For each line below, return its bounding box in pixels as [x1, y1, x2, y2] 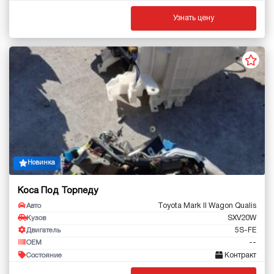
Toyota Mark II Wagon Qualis [158, 202, 256, 209]
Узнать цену [173, 14, 214, 21]
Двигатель [26, 228, 61, 234]
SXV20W [228, 214, 256, 221]
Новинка [27, 160, 55, 166]
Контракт [223, 251, 256, 259]
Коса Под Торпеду [18, 186, 98, 195]
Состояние [26, 252, 62, 259]
